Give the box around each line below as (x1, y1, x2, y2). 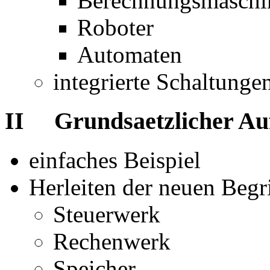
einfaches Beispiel (29, 146, 201, 173)
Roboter (77, 14, 154, 41)
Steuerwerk (53, 201, 160, 227)
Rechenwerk (53, 228, 171, 254)
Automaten (77, 42, 182, 68)
